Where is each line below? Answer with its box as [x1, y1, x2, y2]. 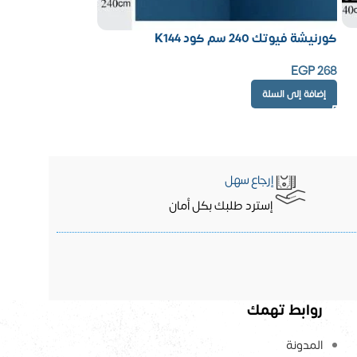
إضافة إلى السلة [262, 86, 326, 103]
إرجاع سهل [225, 171, 273, 191]
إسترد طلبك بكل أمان [169, 196, 273, 217]
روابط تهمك [247, 299, 324, 323]
